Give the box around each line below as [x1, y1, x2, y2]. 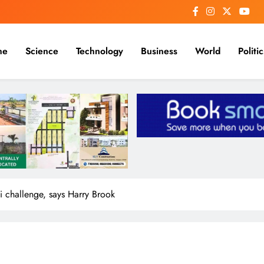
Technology [76, 44, 123, 58]
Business [141, 44, 177, 58]
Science [25, 44, 58, 58]
